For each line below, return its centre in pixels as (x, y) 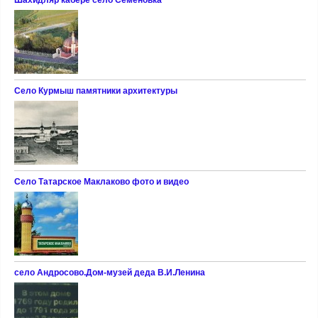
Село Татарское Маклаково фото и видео (101, 182)
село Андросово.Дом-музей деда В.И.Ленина (109, 273)
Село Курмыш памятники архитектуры (95, 91)
